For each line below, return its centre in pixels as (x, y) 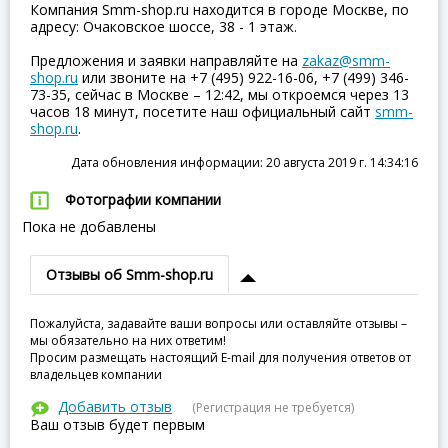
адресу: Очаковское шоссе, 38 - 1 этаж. (163, 26)
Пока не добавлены (83, 226)
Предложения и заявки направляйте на (166, 60)
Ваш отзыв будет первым (117, 424)
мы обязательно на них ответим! (128, 340)
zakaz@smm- (346, 60)
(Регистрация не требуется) (273, 407)
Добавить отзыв (115, 406)
